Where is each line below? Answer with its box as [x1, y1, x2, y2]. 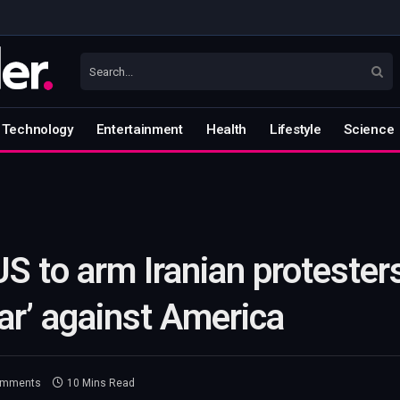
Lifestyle [270, 121, 321, 137]
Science [344, 121, 395, 137]
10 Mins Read [67, 377, 135, 390]
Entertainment [96, 121, 183, 137]
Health [205, 121, 247, 137]
